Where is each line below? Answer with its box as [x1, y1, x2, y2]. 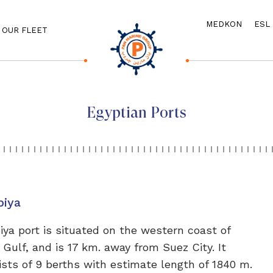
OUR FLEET [2, 26, 48, 35]
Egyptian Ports [87, 104, 186, 121]
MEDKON [206, 19, 242, 29]
